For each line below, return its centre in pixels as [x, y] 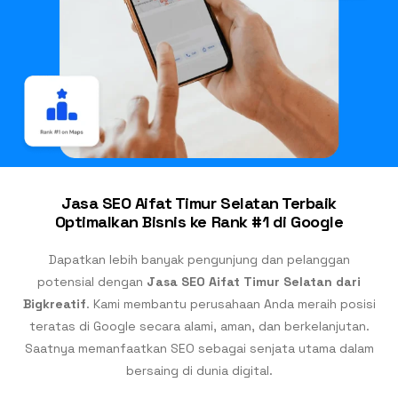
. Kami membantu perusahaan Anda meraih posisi [231, 304]
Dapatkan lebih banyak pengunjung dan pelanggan [199, 260]
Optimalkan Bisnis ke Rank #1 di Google [199, 222]
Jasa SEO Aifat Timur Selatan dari [254, 282]
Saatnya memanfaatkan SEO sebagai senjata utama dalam [199, 349]
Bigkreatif [54, 304]
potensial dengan [92, 282]
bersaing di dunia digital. [199, 371]
